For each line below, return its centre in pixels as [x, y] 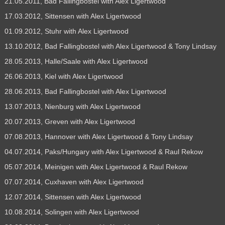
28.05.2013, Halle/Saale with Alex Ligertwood [76, 61]
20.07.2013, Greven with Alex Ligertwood [70, 121]
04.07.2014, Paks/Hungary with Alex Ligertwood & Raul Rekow [103, 151]
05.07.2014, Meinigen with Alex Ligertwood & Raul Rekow [96, 166]
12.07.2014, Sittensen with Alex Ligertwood [73, 197]
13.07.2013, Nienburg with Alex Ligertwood [72, 106]
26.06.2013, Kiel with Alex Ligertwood [64, 76]
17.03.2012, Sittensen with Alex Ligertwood [73, 16]
